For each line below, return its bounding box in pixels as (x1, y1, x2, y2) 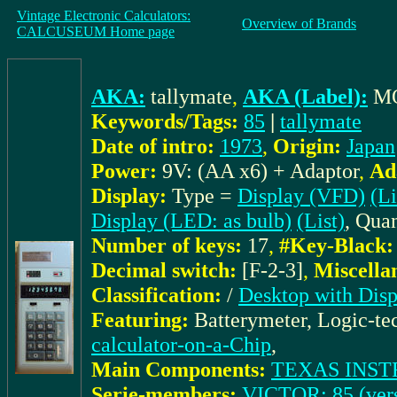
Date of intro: (91, 134, 214, 158)
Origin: (273, 134, 341, 158)
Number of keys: (91, 233, 242, 257)
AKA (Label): (243, 84, 368, 108)
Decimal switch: (91, 258, 237, 282)
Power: (91, 159, 157, 183)
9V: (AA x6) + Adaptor (162, 159, 359, 183)
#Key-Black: (279, 233, 393, 257)
